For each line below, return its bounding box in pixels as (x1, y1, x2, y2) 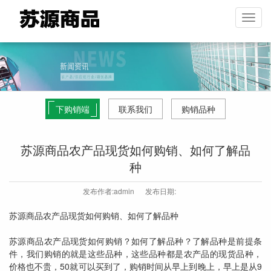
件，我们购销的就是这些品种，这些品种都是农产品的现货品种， (9, 247, 262, 260)
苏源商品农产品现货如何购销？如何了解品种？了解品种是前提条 (9, 235, 262, 247)
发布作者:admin (82, 186, 134, 196)
